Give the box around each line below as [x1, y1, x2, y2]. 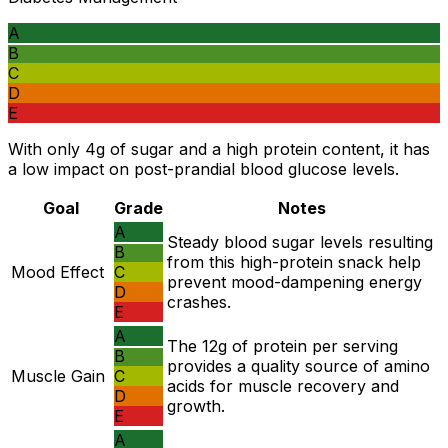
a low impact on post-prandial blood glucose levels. [8, 159, 399, 180]
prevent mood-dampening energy [167, 272, 422, 293]
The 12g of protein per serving [167, 336, 398, 357]
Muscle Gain [11, 366, 105, 387]
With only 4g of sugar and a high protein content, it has [8, 139, 430, 160]
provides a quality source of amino [167, 356, 430, 377]
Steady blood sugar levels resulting [167, 232, 433, 253]
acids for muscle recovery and [167, 376, 399, 397]
